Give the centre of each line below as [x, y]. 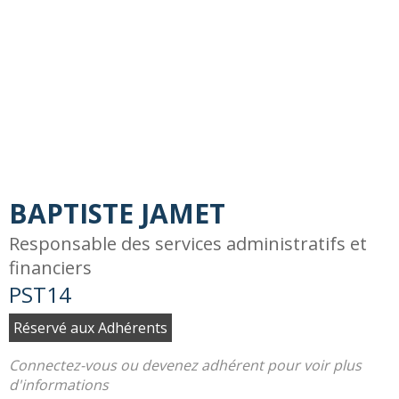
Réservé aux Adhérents [90, 328]
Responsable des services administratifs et [188, 244]
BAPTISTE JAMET [117, 213]
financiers [50, 268]
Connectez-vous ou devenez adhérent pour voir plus [185, 365]
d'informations [59, 385]
